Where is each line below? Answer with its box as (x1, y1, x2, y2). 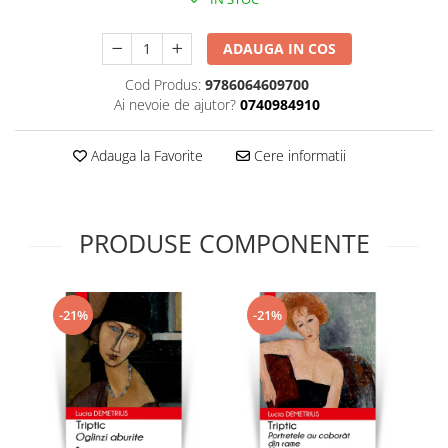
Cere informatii (249, 146, 346, 165)
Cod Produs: (124, 75, 201, 94)
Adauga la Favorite (86, 146, 203, 165)
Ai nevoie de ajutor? (113, 95, 236, 114)
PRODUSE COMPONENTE (78, 226, 370, 260)
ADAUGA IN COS (223, 39, 337, 58)
